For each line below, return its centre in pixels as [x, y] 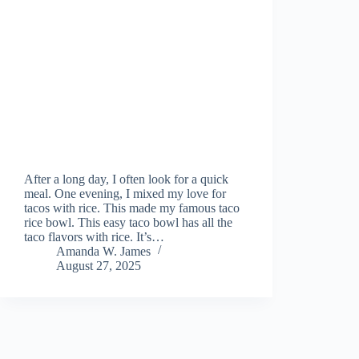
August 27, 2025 [99, 265]
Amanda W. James [103, 251]
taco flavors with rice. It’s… [94, 236]
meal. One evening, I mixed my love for [125, 193]
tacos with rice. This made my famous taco [132, 208]
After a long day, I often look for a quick [126, 179]
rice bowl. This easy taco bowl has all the [128, 222]
